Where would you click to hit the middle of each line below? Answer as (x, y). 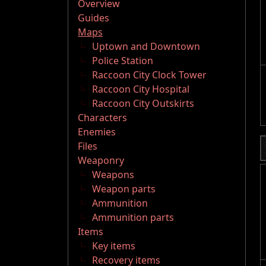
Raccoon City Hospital (141, 89)
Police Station (123, 61)
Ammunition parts (133, 218)
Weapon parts (124, 189)
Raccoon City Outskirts (143, 104)
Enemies (97, 132)
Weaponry (101, 161)
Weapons (113, 175)
